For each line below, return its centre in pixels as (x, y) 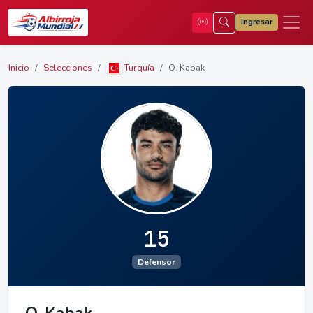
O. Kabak (187, 68)
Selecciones (68, 68)
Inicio (19, 68)
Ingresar (257, 22)
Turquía (139, 68)
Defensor (156, 262)
